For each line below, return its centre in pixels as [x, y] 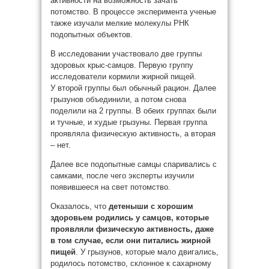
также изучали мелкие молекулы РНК [120, 23]
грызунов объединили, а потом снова [118, 99]
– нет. [61, 145]
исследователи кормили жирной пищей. [123, 77]
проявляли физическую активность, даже [132, 229]
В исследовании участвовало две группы [126, 54]
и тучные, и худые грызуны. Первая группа [129, 122]
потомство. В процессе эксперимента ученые [133, 12]
